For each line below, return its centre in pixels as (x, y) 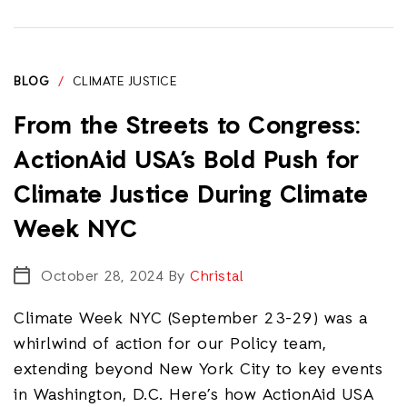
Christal (217, 277)
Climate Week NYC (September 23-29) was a (190, 319)
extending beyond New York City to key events (198, 370)
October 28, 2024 (102, 277)
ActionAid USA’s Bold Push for (187, 162)
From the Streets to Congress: (188, 127)
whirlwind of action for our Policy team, (170, 344)
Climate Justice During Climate (191, 196)
